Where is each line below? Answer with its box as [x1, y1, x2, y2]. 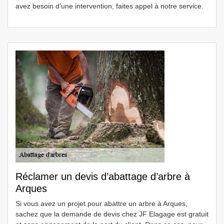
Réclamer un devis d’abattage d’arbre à [15, 171, 190, 182]
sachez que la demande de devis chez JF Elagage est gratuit [15, 210, 208, 218]
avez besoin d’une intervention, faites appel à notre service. [15, 2, 203, 10]
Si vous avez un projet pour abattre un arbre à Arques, [15, 199, 187, 207]
